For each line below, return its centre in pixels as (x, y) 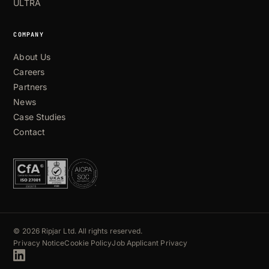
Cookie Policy (88, 243)
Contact (29, 132)
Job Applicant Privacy (150, 243)
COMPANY (29, 35)
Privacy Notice (39, 243)
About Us (32, 57)
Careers (29, 72)
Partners (30, 87)
